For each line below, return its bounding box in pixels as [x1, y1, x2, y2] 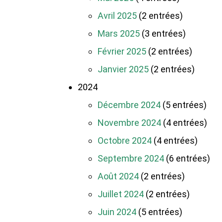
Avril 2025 [98, 10, 137, 21]
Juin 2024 [98, 207, 136, 218]
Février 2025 [98, 46, 146, 57]
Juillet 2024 [98, 189, 144, 200]
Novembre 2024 [98, 117, 161, 128]
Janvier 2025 [98, 64, 149, 75]
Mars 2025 [98, 28, 140, 39]
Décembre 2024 [98, 100, 161, 111]
